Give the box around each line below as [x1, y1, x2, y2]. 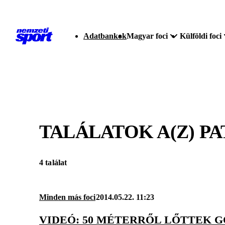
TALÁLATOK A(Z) [39, 121, 199, 142]
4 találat [39, 158, 67, 167]
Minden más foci [39, 193, 95, 202]
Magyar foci [127, 32, 168, 40]
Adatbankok [83, 32, 127, 40]
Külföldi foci [180, 32, 221, 40]
